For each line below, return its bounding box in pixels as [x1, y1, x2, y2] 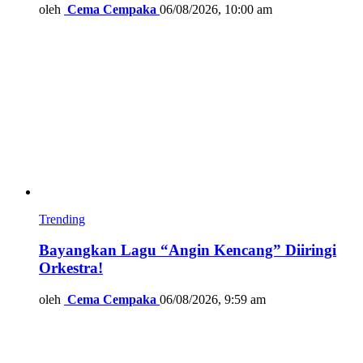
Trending [39, 211, 85, 226]
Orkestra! [39, 259, 103, 277]
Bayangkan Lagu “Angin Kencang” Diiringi [39, 241, 336, 259]
